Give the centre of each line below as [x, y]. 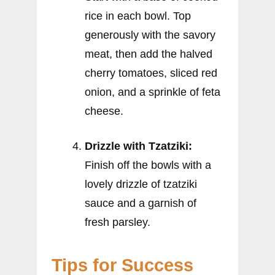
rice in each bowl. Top [138, 16]
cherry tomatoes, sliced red [151, 73]
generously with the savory [150, 35]
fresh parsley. [118, 223]
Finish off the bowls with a [148, 165]
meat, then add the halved [149, 54]
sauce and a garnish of [141, 203]
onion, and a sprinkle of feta [153, 92]
